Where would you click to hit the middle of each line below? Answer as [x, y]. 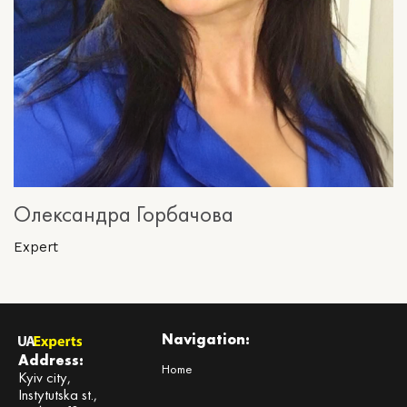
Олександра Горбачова [124, 213]
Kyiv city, [45, 378]
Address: [51, 361]
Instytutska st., [58, 395]
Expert [36, 247]
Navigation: [206, 340]
